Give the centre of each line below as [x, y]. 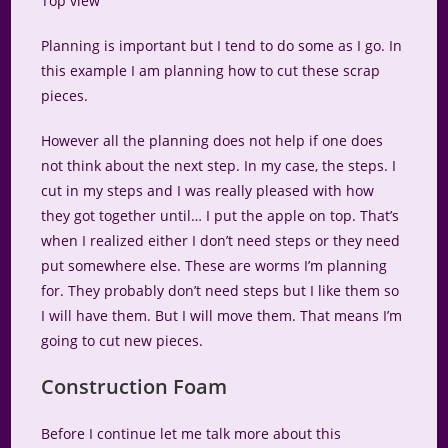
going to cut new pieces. [122, 341]
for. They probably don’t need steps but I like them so [220, 291]
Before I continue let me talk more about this [191, 434]
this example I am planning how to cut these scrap [211, 71]
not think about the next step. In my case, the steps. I [219, 166]
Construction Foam [134, 387]
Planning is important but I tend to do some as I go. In [222, 46]
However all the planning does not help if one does [212, 141]
